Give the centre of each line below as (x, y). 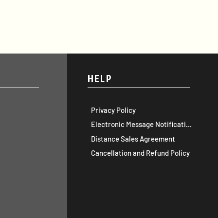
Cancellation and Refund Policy (140, 153)
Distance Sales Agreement (133, 138)
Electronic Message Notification (189, 124)
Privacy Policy (113, 110)
